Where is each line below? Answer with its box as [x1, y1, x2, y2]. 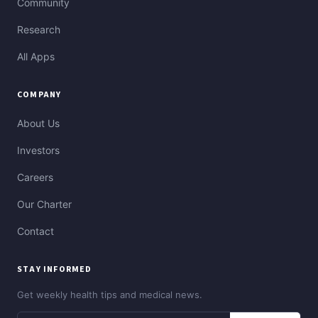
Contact [17, 225, 54, 238]
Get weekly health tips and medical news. [17, 289, 202, 301]
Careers [17, 171, 53, 184]
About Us [17, 117, 60, 130]
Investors [17, 144, 60, 157]
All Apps [17, 50, 55, 63]
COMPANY [17, 89, 62, 102]
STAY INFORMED [17, 263, 92, 276]
